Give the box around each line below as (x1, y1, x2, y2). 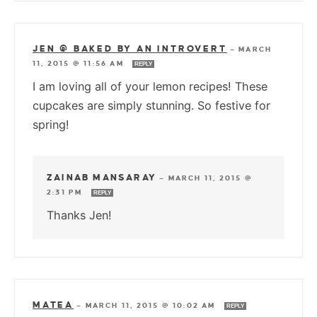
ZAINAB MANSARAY (47, 172, 156, 183)
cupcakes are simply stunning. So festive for (33, 98, 270, 113)
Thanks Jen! (47, 207, 112, 222)
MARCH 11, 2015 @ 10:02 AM (85, 301, 219, 309)
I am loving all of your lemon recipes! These (33, 79, 267, 93)
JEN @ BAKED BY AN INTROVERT (33, 43, 227, 54)
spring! (33, 117, 69, 132)
